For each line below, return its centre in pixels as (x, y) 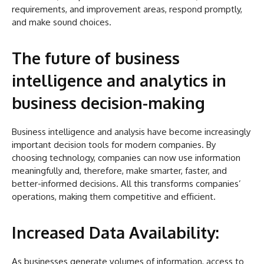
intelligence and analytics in (119, 80)
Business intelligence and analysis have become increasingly (131, 132)
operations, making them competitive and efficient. (114, 197)
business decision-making (108, 103)
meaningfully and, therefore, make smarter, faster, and (119, 171)
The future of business (96, 58)
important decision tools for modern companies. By (114, 145)
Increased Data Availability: (115, 232)
